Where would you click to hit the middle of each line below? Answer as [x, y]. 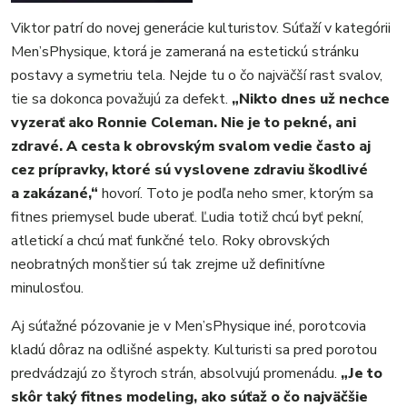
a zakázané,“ [55, 194]
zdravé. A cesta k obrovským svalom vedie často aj [191, 146]
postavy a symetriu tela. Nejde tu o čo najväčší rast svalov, [197, 75]
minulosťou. [47, 288]
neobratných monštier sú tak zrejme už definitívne [168, 264]
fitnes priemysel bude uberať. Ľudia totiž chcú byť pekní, [187, 217]
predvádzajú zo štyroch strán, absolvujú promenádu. [176, 373]
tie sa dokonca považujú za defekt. [121, 99]
